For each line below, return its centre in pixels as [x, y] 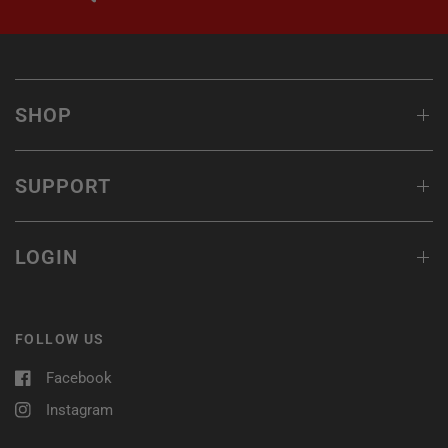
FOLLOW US [60, 339]
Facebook [79, 378]
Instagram [79, 410]
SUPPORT [63, 186]
